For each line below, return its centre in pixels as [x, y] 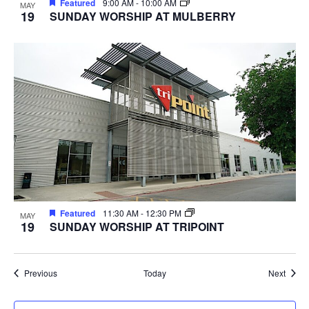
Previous [40, 272]
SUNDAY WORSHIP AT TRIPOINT [137, 226]
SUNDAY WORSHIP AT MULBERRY [142, 16]
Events [69, 272]
